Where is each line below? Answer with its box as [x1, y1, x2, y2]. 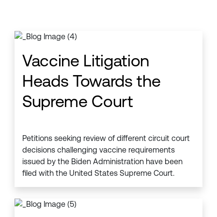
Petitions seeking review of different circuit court [22, 134, 190, 143]
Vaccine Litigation [22, 51, 149, 70]
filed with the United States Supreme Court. [22, 169, 174, 178]
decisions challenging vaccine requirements [22, 145, 175, 155]
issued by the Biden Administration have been [22, 157, 183, 166]
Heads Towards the [22, 71, 161, 91]
